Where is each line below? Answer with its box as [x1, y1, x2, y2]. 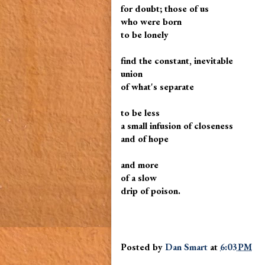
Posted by [121, 240, 165, 253]
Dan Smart [165, 240, 208, 253]
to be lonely [121, 28, 173, 41]
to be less [121, 106, 162, 119]
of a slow [121, 172, 159, 184]
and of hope [121, 132, 171, 145]
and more [121, 159, 161, 171]
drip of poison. [121, 185, 180, 197]
